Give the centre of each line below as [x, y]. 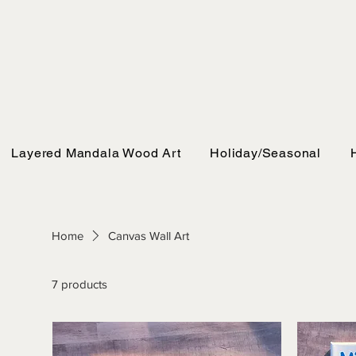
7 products [79, 284]
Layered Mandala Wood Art [96, 153]
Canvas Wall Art [148, 236]
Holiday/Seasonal [266, 153]
